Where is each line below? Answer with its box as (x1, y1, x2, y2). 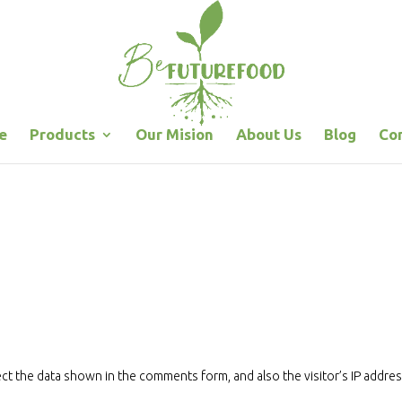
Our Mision (135, 126, 214, 143)
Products (29, 126, 95, 143)
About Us (235, 126, 301, 143)
